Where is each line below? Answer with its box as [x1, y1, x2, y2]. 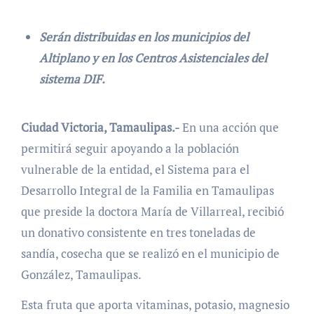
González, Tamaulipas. [20, 266, 142, 282]
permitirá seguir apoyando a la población [20, 139, 239, 156]
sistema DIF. [39, 71, 105, 87]
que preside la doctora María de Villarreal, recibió [20, 203, 284, 219]
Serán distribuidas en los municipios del [39, 29, 249, 45]
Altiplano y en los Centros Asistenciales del [39, 50, 267, 66]
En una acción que [179, 118, 279, 135]
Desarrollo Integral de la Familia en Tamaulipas [20, 182, 274, 198]
